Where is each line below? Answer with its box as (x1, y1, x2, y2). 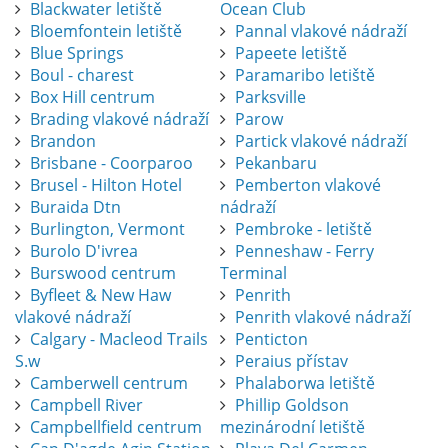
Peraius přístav (234, 350, 348, 373)
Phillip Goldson (234, 394, 349, 417)
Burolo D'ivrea (30, 240, 138, 263)
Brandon (30, 130, 96, 153)
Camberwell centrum (30, 372, 188, 395)
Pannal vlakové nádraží (234, 20, 407, 43)
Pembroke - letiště (234, 218, 372, 241)
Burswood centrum (30, 262, 176, 285)
